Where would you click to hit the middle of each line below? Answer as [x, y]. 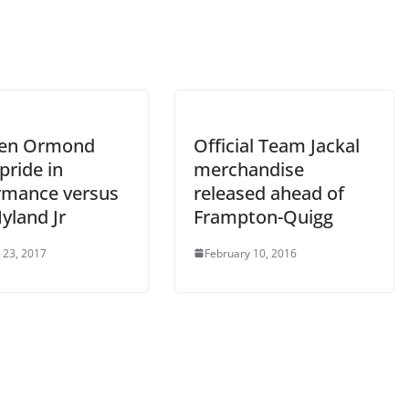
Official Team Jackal [277, 145]
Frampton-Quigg [263, 216]
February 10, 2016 [251, 253]
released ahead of [269, 193]
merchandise [249, 169]
